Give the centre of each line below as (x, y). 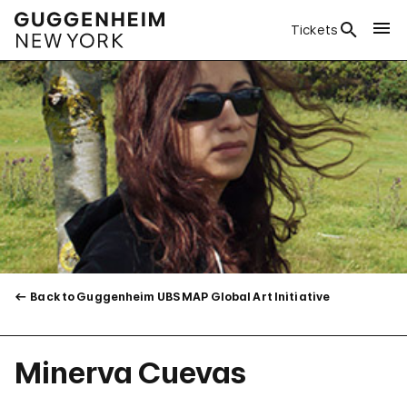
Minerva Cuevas (130, 373)
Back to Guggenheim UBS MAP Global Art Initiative (179, 297)
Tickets (314, 30)
